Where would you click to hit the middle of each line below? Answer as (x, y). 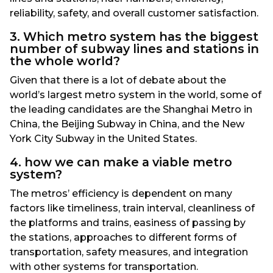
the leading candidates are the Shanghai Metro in (131, 110)
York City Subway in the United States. (103, 139)
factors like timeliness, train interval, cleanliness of (132, 208)
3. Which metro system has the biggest (134, 37)
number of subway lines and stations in (134, 49)
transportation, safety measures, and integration (129, 252)
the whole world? (65, 61)
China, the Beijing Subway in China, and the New (127, 124)
